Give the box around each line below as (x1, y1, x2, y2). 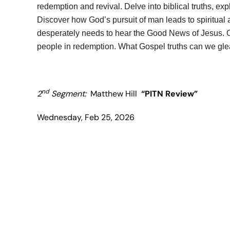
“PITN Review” (141, 88, 198, 99)
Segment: (49, 88, 86, 99)
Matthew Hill (86, 88, 141, 99)
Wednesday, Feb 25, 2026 (37, 112, 135, 123)
